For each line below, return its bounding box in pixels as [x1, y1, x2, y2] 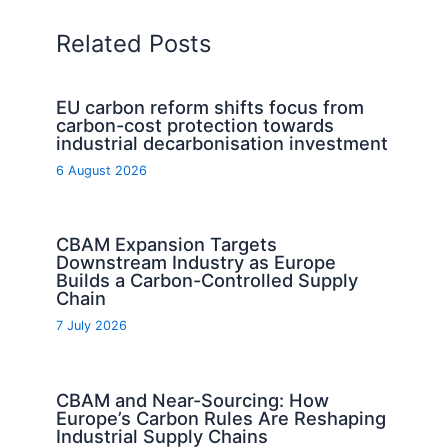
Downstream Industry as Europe [56, 251, 337, 274]
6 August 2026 [56, 163, 148, 179]
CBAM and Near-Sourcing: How [56, 388, 330, 411]
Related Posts [56, 28, 212, 58]
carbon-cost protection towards [56, 114, 335, 137]
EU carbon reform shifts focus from [56, 96, 365, 119]
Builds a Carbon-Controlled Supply [56, 269, 359, 292]
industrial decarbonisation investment [56, 132, 389, 155]
